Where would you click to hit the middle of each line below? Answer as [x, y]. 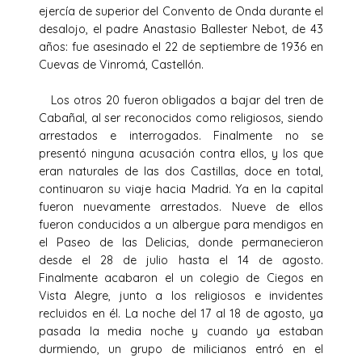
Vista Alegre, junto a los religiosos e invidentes [181, 295]
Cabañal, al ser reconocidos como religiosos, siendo [181, 118]
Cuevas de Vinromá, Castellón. [121, 64]
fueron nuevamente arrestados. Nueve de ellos [181, 206]
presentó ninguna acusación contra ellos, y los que [181, 153]
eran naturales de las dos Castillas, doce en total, [181, 171]
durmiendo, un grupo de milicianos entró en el [181, 349]
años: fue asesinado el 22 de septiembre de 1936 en [181, 46]
